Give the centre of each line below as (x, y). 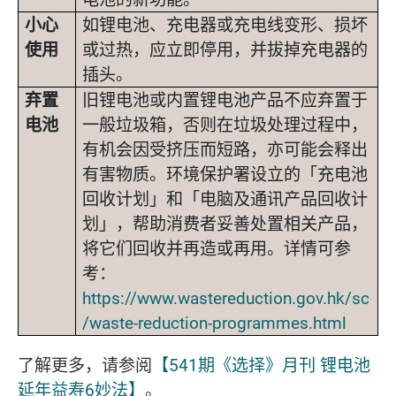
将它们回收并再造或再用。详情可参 (217, 248)
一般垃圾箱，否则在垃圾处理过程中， (225, 124)
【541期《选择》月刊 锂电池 (261, 365)
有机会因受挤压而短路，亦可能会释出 (225, 149)
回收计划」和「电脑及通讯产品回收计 (225, 198)
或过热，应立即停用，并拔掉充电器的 (225, 49)
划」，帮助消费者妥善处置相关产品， (225, 223)
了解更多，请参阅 (85, 365)
